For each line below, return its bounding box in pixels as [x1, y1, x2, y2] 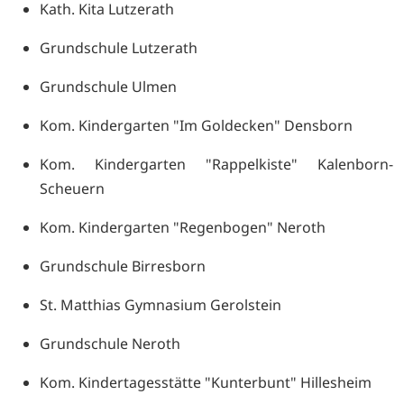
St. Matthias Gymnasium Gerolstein [40, 294, 281, 315]
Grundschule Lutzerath [40, 37, 197, 58]
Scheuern [40, 178, 105, 198]
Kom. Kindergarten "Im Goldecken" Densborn [40, 115, 353, 135]
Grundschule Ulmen [40, 76, 177, 96]
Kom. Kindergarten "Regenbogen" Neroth [40, 216, 326, 237]
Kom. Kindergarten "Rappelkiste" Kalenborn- [40, 153, 393, 174]
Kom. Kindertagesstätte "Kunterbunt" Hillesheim [40, 372, 372, 392]
